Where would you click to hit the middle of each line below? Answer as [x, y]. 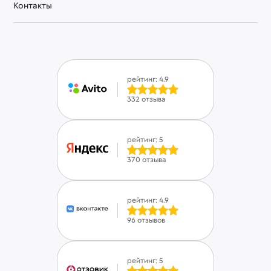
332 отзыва [146, 100]
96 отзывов [146, 220]
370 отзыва [147, 160]
